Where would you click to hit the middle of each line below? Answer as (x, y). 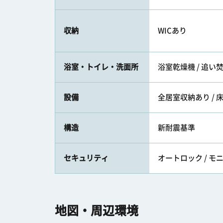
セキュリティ (86, 158)
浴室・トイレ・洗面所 (101, 67)
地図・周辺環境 (97, 211)
